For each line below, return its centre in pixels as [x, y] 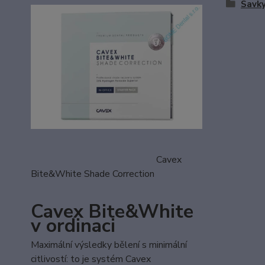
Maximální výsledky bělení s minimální [109, 245]
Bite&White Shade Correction [115, 174]
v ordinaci [73, 225]
